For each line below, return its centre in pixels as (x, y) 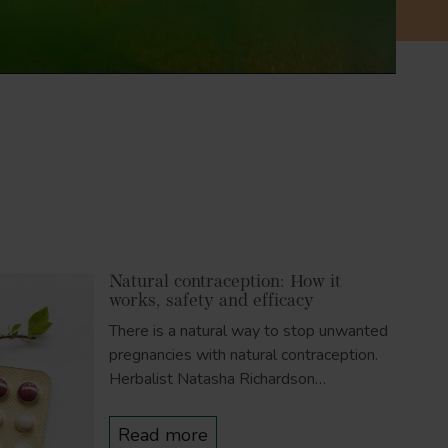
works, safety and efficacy (211, 301)
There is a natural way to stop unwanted (248, 331)
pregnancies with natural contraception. (243, 355)
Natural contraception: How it (225, 282)
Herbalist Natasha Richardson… (217, 379)
